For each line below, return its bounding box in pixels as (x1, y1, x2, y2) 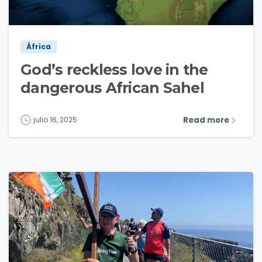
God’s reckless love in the (20, 60, 208, 78)
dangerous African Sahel (20, 78, 204, 96)
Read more (183, 114, 229, 126)
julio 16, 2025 (33, 114, 77, 125)
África (26, 41, 51, 51)
